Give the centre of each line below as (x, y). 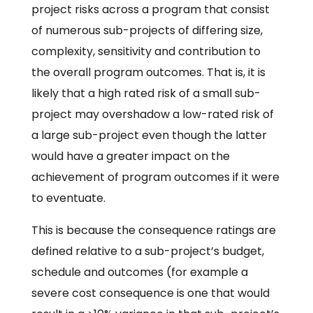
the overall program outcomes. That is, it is (148, 73)
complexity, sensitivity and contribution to (146, 52)
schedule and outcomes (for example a (139, 272)
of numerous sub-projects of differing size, (147, 31)
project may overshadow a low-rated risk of (152, 115)
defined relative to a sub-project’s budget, (147, 252)
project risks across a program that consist (150, 10)
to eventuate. (68, 198)
